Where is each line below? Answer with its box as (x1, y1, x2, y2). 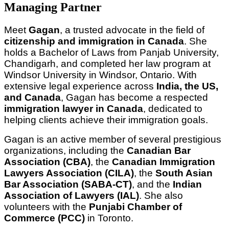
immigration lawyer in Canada (4, 103, 143, 114)
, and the (132, 179, 173, 190)
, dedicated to (143, 103, 202, 114)
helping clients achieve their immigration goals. (4, 114, 208, 126)
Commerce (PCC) (4, 213, 85, 224)
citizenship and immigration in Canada (4, 36, 184, 47)
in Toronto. (85, 213, 133, 224)
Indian (173, 179, 202, 190)
